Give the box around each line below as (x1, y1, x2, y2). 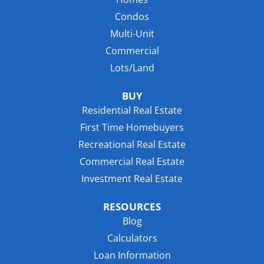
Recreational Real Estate (78, 138, 186, 151)
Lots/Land (110, 61, 154, 75)
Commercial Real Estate (80, 155, 184, 169)
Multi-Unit (110, 27, 154, 41)
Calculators (107, 232, 157, 245)
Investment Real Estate (81, 172, 183, 186)
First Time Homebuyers (80, 121, 184, 134)
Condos (115, 10, 149, 24)
